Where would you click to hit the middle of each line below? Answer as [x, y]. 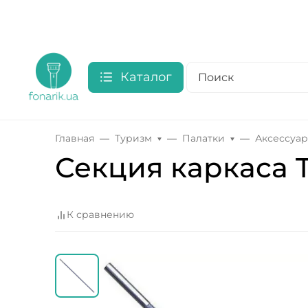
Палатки [204, 138]
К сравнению [100, 215]
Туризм [133, 138]
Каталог [146, 77]
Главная [75, 138]
